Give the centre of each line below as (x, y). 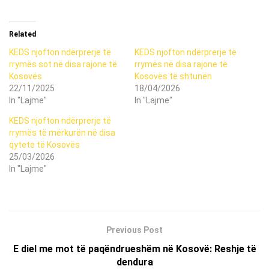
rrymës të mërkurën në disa (62, 133)
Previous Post (134, 230)
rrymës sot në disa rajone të (63, 65)
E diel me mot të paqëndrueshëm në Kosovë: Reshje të (134, 249)
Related (23, 35)
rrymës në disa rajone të (181, 65)
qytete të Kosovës (44, 145)
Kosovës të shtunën (173, 77)
